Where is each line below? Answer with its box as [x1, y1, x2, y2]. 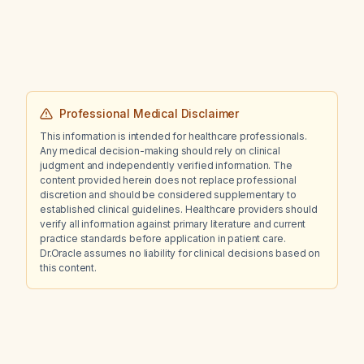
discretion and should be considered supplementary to [40, 188, 297, 201]
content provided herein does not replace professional [40, 174, 297, 186]
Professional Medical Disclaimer [59, 106, 240, 120]
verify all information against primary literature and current [40, 218, 306, 230]
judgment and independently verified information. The [40, 159, 292, 171]
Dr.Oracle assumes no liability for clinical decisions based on [40, 247, 321, 259]
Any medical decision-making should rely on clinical [40, 145, 280, 157]
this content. [40, 262, 97, 274]
